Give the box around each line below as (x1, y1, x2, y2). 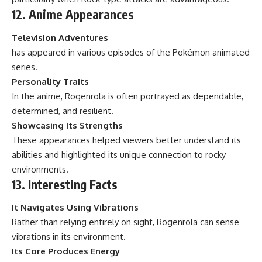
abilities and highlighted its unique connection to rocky (12, 149, 226, 160)
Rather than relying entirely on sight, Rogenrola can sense (12, 216, 239, 228)
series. (12, 61, 37, 73)
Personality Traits (12, 75, 89, 87)
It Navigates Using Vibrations (12, 202, 139, 213)
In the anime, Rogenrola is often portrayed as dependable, (12, 90, 243, 102)
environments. (12, 163, 68, 175)
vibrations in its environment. (12, 231, 126, 243)
